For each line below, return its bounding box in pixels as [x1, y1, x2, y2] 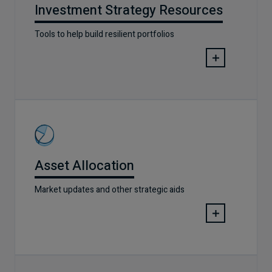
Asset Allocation [35, 156, 134, 175]
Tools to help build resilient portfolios [35, 28, 174, 41]
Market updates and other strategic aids [35, 183, 185, 196]
